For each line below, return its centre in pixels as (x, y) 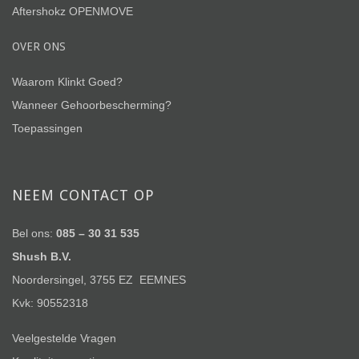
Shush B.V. (42, 256)
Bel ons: (34, 233)
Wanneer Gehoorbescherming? (92, 105)
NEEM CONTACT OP (83, 195)
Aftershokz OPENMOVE (73, 11)
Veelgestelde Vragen (64, 338)
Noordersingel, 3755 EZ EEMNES (99, 280)
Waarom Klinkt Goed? (67, 82)
